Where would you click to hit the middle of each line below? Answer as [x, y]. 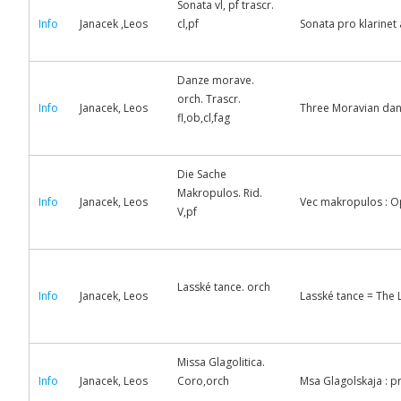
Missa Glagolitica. [221, 362]
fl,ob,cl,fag [204, 118]
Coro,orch [203, 381]
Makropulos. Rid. [220, 193]
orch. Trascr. [209, 99]
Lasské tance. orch [224, 287]
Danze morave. [216, 80]
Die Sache [202, 174]
